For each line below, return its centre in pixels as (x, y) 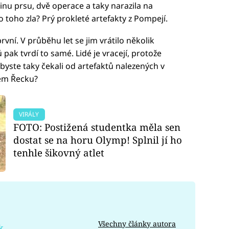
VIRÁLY (29, 114)
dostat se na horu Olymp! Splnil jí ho (98, 140)
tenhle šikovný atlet (59, 152)
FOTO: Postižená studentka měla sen (97, 127)
